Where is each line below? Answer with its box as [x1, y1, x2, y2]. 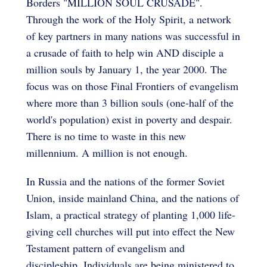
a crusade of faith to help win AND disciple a [26, 45, 223, 60]
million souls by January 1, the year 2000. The [26, 61, 227, 76]
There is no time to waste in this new [26, 128, 186, 143]
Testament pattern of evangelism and [26, 240, 185, 255]
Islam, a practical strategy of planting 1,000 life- [26, 207, 235, 222]
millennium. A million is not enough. [26, 145, 188, 160]
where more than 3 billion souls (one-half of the [26, 95, 234, 110]
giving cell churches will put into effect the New [26, 223, 235, 238]
